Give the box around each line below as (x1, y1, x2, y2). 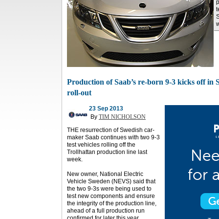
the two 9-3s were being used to (67, 185, 152, 192)
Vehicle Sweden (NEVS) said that (67, 178, 155, 185)
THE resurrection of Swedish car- (67, 127, 154, 133)
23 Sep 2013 (89, 105, 123, 112)
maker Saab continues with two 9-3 (67, 134, 160, 141)
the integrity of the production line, (67, 200, 156, 207)
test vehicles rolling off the (67, 141, 135, 148)
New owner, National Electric (67, 171, 143, 177)
